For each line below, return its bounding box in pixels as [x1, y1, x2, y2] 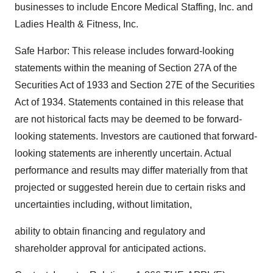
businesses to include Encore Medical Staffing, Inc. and [15, 2, 253, 12]
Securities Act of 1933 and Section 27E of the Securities [15, 80, 255, 90]
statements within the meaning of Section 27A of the [15, 63, 237, 73]
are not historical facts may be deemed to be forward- [15, 114, 242, 124]
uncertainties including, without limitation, [15, 199, 192, 210]
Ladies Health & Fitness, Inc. [15, 19, 138, 29]
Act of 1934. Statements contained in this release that [15, 97, 243, 107]
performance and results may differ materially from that [15, 165, 247, 175]
